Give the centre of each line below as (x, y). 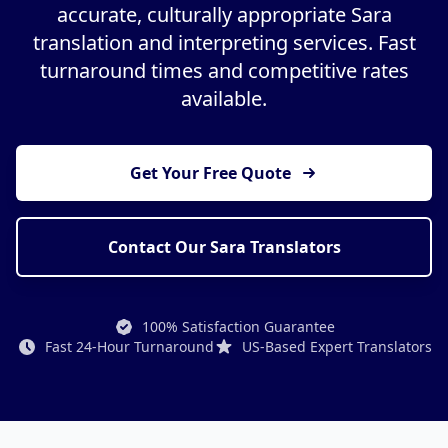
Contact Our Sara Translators (224, 247)
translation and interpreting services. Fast (224, 43)
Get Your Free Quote (210, 173)
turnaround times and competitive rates (224, 71)
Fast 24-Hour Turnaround (129, 347)
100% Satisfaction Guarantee (238, 327)
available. (224, 99)
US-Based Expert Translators (336, 347)
